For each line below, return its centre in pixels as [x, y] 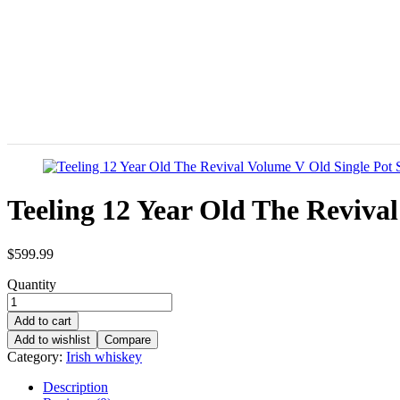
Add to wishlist [52, 339]
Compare [128, 339]
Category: [37, 356]
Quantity [32, 284]
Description [75, 387]
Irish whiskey [104, 356]
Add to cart [43, 321]
